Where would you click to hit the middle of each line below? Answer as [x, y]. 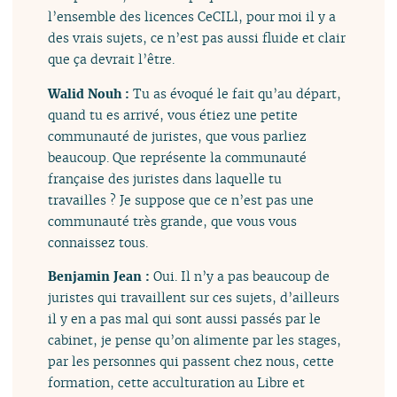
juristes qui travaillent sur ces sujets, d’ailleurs [194, 298]
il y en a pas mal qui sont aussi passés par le [185, 319]
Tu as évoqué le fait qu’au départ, [237, 93]
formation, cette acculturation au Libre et [177, 383]
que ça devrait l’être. [112, 59]
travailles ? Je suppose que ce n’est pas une [181, 199]
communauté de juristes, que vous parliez [178, 136]
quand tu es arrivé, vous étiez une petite [173, 114]
